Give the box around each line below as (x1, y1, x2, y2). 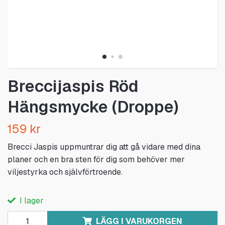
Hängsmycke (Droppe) (8, 96, 179, 117)
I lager (18, 195, 44, 206)
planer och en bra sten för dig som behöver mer (8, 154, 185, 165)
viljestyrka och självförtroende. (8, 166, 123, 177)
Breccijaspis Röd (8, 75, 139, 96)
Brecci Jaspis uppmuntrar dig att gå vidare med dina (8, 141, 200, 152)
